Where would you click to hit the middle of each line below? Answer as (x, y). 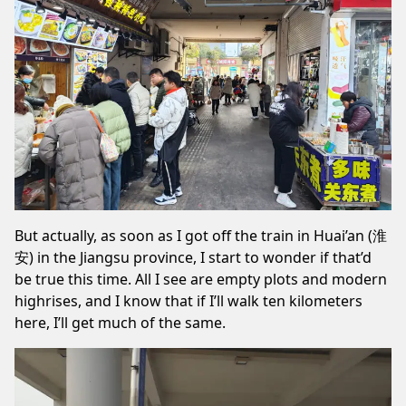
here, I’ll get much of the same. (120, 323)
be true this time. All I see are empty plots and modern (201, 279)
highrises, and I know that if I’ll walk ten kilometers (188, 301)
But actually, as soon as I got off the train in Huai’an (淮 (201, 236)
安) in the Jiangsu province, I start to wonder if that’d (193, 257)
